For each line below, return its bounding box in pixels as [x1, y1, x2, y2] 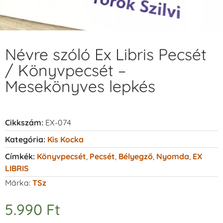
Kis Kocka [47, 134, 84, 144]
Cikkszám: [5, 117, 45, 127]
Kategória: [5, 134, 45, 144]
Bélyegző [118, 151, 153, 161]
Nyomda [156, 151, 189, 161]
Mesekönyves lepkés [5, 76, 155, 96]
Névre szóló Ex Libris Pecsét [5, 44, 207, 64]
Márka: [5, 177, 32, 188]
